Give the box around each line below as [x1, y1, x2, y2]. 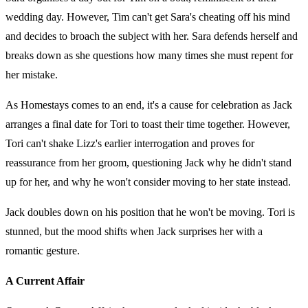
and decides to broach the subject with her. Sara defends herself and [5, 30, 298, 43]
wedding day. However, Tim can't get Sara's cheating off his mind [5, 11, 290, 23]
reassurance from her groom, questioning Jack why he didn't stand [5, 157, 291, 169]
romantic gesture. [5, 245, 82, 257]
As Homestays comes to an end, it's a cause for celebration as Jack [5, 99, 292, 111]
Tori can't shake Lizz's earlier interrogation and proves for [5, 137, 254, 150]
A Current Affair [5, 275, 85, 287]
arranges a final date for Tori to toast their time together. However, [5, 118, 290, 131]
